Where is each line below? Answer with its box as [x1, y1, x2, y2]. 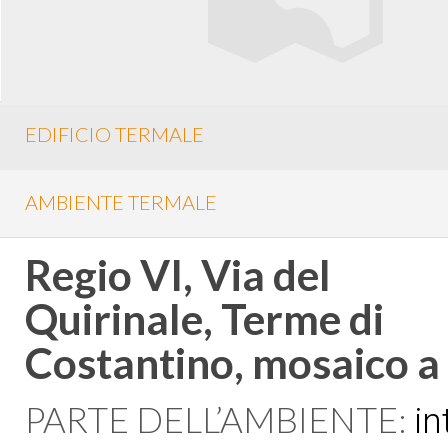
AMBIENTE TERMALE [25, 189, 217, 214]
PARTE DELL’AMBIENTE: [25, 397, 414, 440]
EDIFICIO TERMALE [25, 122, 204, 147]
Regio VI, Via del [25, 248, 331, 300]
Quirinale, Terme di [25, 292, 384, 344]
